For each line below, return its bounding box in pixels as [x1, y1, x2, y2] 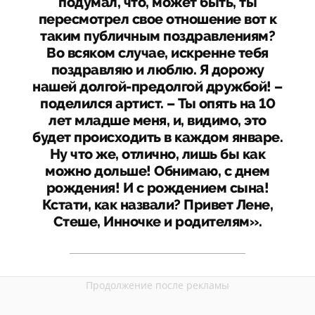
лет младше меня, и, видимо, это [49, 112, 266, 129]
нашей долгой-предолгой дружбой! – [32, 79, 283, 96]
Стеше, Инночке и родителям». [53, 214, 262, 231]
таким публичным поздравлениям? [40, 28, 275, 45]
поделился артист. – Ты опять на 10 [40, 96, 275, 112]
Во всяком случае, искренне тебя [46, 45, 269, 62]
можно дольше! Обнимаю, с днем [45, 163, 270, 180]
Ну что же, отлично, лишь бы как [49, 146, 266, 163]
